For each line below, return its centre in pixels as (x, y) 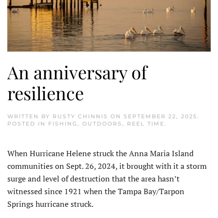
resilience (45, 93)
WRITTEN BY (30, 117)
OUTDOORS (102, 124)
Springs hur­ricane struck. (50, 204)
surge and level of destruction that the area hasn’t (93, 179)
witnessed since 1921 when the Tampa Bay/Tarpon (96, 191)
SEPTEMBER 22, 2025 (160, 117)
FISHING (63, 124)
